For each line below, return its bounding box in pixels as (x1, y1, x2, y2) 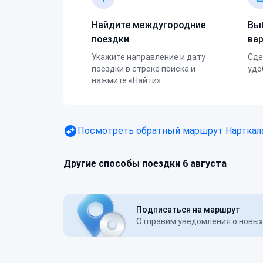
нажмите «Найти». (92, 76, 163, 85)
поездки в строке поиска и (92, 64, 195, 73)
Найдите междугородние (92, 19, 205, 31)
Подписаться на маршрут (136, 205, 240, 214)
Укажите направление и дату (92, 52, 205, 62)
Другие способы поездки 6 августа (63, 158, 227, 169)
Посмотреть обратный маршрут (77, 125, 225, 136)
